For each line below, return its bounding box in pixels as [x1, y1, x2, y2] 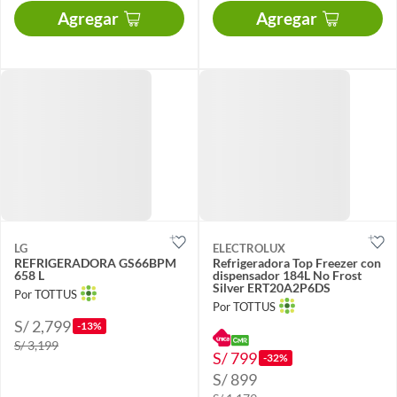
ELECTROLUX [213, 240, 285, 255]
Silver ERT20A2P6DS [213, 279, 331, 295]
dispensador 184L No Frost [213, 267, 362, 283]
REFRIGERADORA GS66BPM [14, 254, 176, 270]
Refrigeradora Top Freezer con [213, 254, 381, 270]
